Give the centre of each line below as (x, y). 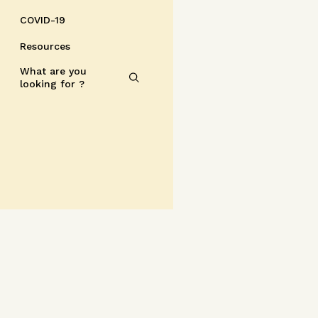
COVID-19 (43, 20)
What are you (53, 71)
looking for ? (52, 84)
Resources (45, 46)
